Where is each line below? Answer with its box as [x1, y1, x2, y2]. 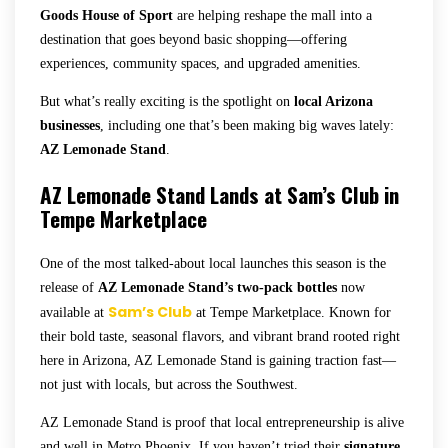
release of [40, 279, 98, 295]
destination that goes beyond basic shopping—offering [40, 31, 347, 47]
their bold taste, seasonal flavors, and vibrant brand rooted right [40, 328, 400, 344]
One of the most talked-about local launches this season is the [40, 255, 386, 271]
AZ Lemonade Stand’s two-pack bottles [98, 279, 337, 295]
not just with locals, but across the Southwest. [40, 376, 298, 392]
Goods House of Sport [40, 7, 173, 23]
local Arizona [294, 93, 373, 109]
